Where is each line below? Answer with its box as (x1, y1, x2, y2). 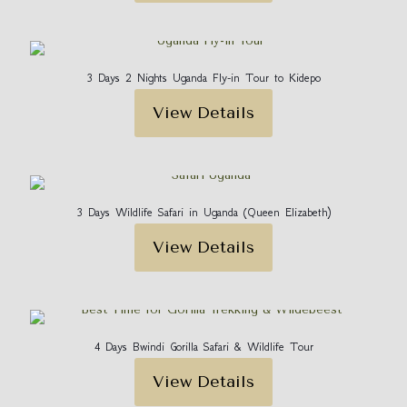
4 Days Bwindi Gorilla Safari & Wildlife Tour (94, 340, 313, 353)
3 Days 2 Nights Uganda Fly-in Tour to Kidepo (86, 71, 321, 84)
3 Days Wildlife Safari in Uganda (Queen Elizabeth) (76, 205, 331, 219)
